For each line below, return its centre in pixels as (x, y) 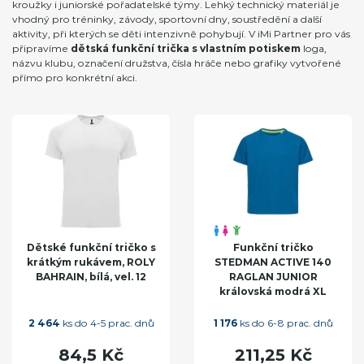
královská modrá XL (273, 291)
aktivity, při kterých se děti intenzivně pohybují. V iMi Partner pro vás (181, 33)
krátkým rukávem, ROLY (91, 262)
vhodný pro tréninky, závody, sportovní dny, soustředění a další (167, 19)
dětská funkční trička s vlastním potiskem (186, 48)
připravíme (41, 48)
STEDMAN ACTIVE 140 (273, 262)
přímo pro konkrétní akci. (75, 77)
